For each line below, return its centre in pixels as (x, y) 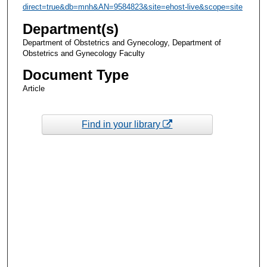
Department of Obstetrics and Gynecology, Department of (122, 43)
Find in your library (122, 124)
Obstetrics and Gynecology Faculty (83, 54)
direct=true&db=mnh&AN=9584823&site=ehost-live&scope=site (132, 7)
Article (33, 89)
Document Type (75, 75)
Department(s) (70, 29)
